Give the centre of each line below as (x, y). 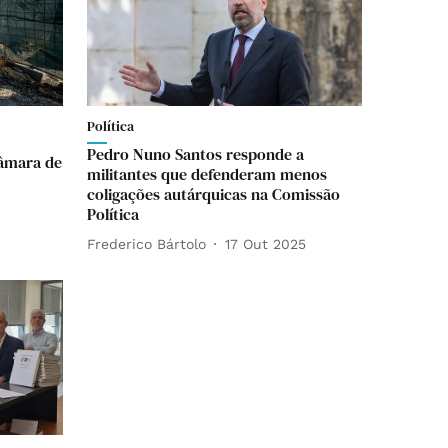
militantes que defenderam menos (207, 174)
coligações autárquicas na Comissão (213, 194)
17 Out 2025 (265, 243)
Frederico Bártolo (146, 243)
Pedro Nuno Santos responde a (195, 154)
